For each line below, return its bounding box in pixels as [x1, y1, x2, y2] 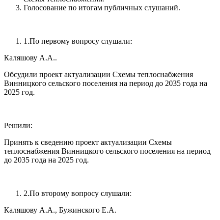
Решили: [4, 121, 32, 130]
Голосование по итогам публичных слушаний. [24, 3, 180, 12]
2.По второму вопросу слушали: [24, 189, 132, 197]
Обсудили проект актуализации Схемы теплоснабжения [4, 70, 193, 79]
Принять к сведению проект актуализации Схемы [4, 137, 172, 146]
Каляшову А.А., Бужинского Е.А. [4, 205, 116, 214]
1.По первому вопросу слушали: [24, 36, 132, 45]
